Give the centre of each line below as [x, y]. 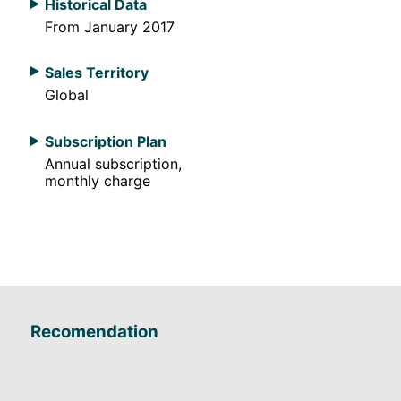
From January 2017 [110, 26]
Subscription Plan [106, 141]
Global [67, 95]
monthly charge [98, 180]
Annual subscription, [113, 163]
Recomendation [94, 331]
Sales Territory [97, 73]
